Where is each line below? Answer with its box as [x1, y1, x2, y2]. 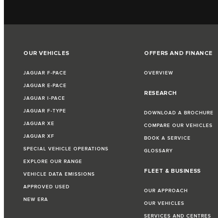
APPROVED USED [23, 184, 70, 190]
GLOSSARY [144, 148, 173, 154]
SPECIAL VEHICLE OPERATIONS [23, 146, 109, 152]
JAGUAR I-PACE [23, 95, 65, 102]
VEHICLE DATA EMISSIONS [23, 171, 95, 178]
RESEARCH [144, 90, 178, 97]
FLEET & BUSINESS [144, 167, 201, 175]
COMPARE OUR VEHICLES [144, 123, 213, 129]
